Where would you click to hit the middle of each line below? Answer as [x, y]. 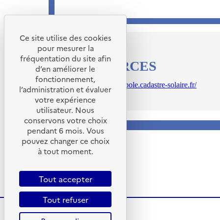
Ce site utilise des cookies [65, 38]
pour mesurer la [65, 48]
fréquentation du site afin [65, 58]
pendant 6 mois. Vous [65, 130]
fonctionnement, [65, 79]
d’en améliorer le [65, 69]
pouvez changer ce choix [65, 141]
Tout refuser [65, 199]
